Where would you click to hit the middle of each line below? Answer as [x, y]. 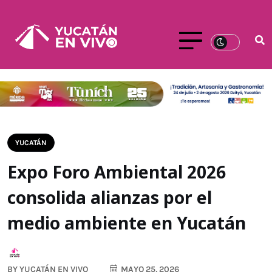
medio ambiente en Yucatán [127, 223]
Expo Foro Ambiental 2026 [117, 172]
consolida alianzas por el [110, 198]
